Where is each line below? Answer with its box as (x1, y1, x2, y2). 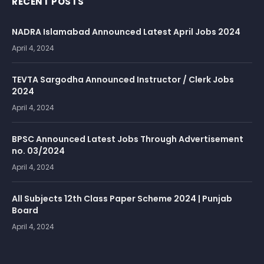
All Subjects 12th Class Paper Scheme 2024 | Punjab (12, 193, 232, 205)
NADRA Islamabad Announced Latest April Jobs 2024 (12, 26, 240, 38)
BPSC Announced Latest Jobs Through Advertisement (12, 133, 243, 146)
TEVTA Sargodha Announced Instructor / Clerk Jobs (12, 74, 234, 86)
